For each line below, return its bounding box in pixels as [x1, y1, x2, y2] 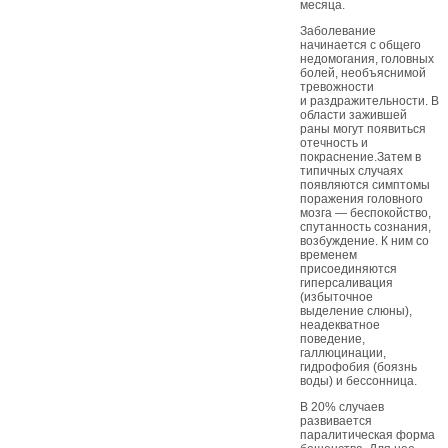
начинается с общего [300, 38, 421, 52]
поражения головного [300, 192, 423, 206]
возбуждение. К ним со [300, 234, 429, 248]
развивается [300, 414, 372, 428]
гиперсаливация [300, 276, 393, 290]
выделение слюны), [300, 304, 412, 318]
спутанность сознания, [300, 220, 431, 234]
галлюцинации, [300, 346, 386, 360]
